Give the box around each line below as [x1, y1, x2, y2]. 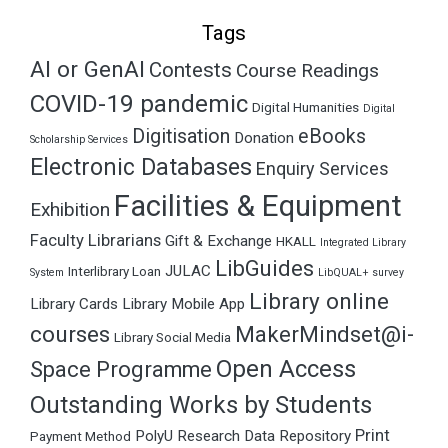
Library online [249, 288, 389, 316]
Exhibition [30, 198, 110, 222]
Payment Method [30, 429, 131, 445]
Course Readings [236, 59, 379, 83]
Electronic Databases [30, 154, 252, 182]
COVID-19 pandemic [30, 90, 248, 119]
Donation [234, 129, 294, 148]
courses [30, 321, 110, 349]
